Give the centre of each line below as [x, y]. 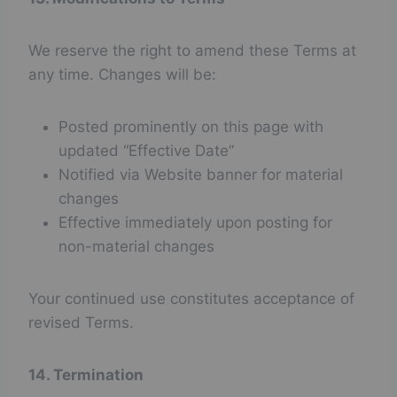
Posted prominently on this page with [191, 127]
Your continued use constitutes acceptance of [191, 299]
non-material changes [136, 246]
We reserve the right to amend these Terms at [192, 51]
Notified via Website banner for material [201, 175]
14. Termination [86, 375]
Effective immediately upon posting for [195, 222]
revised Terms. [81, 323]
